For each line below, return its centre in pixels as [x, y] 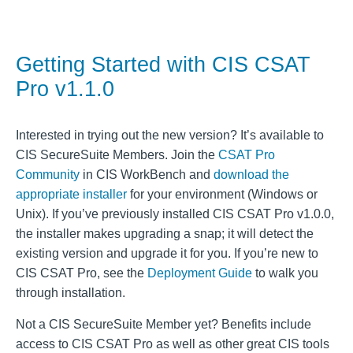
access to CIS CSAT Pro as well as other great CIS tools [173, 344]
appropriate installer [71, 195]
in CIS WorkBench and [147, 175]
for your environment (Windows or [222, 195]
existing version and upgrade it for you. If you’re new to [167, 254]
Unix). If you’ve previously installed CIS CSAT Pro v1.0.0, [175, 214]
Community [48, 175]
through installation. [71, 293]
